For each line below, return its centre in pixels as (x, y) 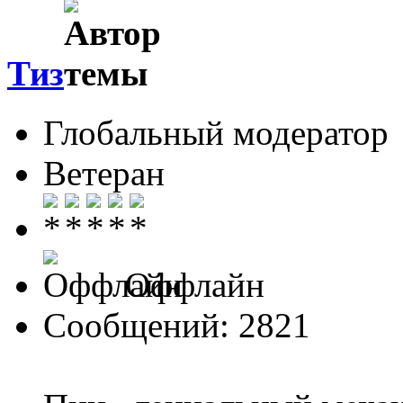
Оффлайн (190, 285)
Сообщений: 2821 (177, 326)
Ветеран (104, 174)
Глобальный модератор (216, 133)
